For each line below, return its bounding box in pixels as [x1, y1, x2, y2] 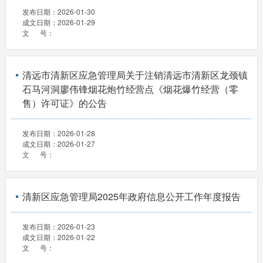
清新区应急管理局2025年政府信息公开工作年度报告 [22, 190, 241, 204]
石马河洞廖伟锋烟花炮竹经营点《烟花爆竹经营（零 [22, 82, 238, 96]
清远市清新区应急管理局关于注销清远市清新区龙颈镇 [22, 68, 248, 82]
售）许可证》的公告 [22, 96, 107, 110]
